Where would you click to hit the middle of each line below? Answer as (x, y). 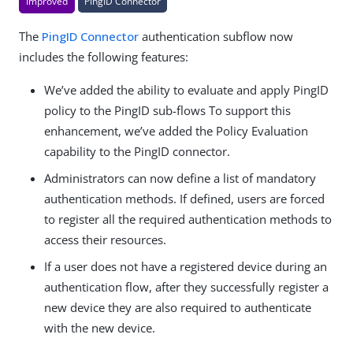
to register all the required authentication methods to (188, 219)
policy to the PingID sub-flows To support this (167, 110)
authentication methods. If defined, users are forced (184, 198)
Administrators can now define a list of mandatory (180, 178)
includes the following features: (104, 56)
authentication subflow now (216, 36)
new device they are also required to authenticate (178, 307)
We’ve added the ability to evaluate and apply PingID (186, 89)
